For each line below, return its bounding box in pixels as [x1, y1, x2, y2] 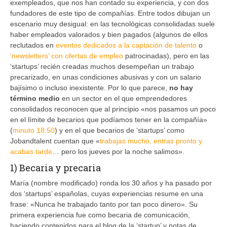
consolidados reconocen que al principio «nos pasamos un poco [10, 104, 216, 113]
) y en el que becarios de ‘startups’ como [55, 126, 184, 134]
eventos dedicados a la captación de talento [56, 41, 197, 49]
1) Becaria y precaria [10, 161, 101, 174]
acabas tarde [10, 147, 52, 156]
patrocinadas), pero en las [123, 51, 209, 60]
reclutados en [10, 41, 56, 49]
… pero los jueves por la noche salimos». [52, 147, 184, 156]
